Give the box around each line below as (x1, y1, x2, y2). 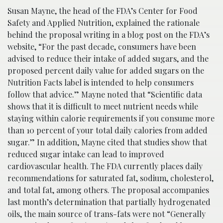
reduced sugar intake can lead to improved (7, 149, 164, 160)
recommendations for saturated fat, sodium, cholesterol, (7, 173, 214, 184)
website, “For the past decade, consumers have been (7, 41, 196, 52)
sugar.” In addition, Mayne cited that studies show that (7, 137, 207, 148)
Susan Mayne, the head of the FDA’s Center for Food (7, 5, 198, 16)
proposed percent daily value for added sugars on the (7, 65, 204, 76)
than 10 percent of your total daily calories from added (7, 125, 208, 136)
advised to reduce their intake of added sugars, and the (7, 53, 209, 64)
